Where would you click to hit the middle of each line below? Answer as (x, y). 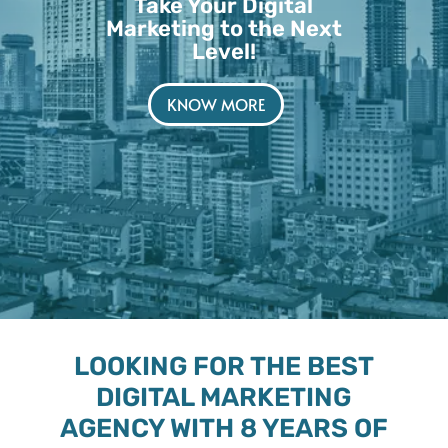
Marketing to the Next (223, 28)
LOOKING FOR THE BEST (223, 366)
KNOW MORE (216, 103)
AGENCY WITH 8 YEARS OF (223, 428)
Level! (223, 51)
